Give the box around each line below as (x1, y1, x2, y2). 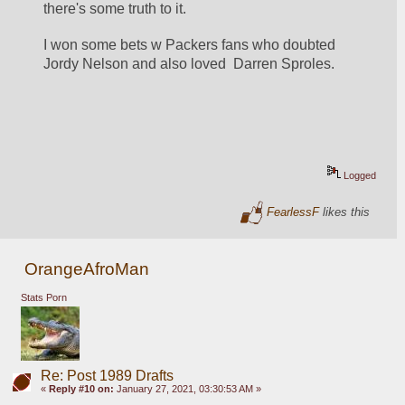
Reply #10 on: (48, 383, 114, 394)
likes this (319, 204, 371, 219)
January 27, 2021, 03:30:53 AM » (113, 383, 261, 394)
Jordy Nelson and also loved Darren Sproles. (43, 55, 335, 71)
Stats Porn (20, 291, 67, 303)
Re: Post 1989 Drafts (40, 368, 174, 383)
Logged (341, 170, 377, 182)
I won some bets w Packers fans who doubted (43, 36, 336, 52)
